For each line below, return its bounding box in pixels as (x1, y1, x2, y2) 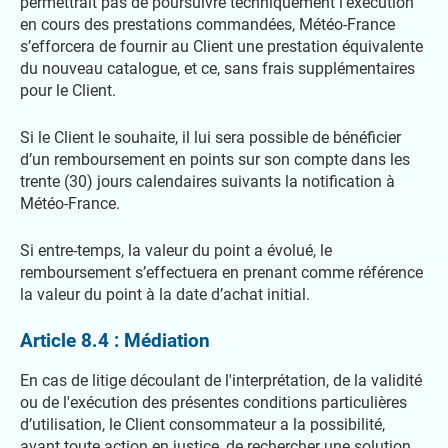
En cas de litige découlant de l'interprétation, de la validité (20, 371, 422, 390)
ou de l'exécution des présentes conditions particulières (20, 393, 407, 412)
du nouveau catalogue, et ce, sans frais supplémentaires (20, 59, 415, 78)
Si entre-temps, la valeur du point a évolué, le (20, 241, 332, 260)
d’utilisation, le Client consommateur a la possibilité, (20, 415, 385, 434)
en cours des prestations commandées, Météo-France (20, 15, 395, 34)
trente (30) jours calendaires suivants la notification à (20, 172, 395, 191)
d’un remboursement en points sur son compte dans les (20, 150, 410, 169)
